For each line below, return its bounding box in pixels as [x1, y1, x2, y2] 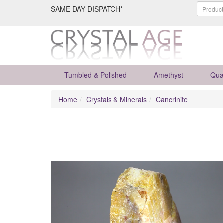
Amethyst [154, 70, 183, 80]
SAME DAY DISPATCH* [51, 4, 123, 14]
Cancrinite [156, 94, 188, 104]
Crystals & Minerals [86, 94, 147, 104]
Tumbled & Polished [64, 70, 127, 80]
